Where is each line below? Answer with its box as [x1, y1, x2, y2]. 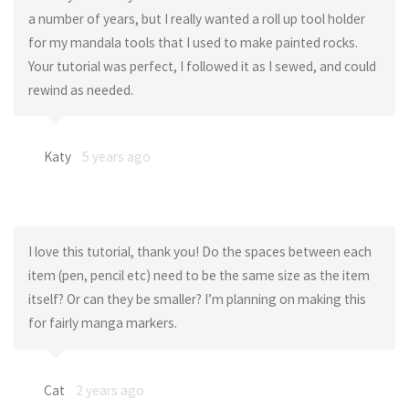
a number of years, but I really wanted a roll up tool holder [27, 9, 365, 27]
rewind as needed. [27, 80, 133, 99]
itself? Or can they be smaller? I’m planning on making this [27, 290, 366, 309]
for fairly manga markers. [27, 314, 177, 332]
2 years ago [75, 381, 144, 399]
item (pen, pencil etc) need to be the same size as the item [27, 267, 370, 285]
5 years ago [81, 148, 151, 166]
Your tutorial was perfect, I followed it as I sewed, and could [27, 57, 376, 75]
